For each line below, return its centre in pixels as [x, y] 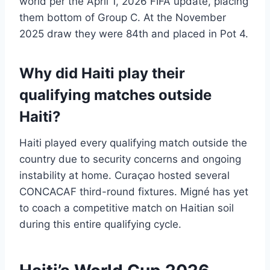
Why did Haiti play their [102, 74]
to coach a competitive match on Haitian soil [127, 208]
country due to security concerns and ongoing [130, 159]
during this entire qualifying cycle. [100, 224]
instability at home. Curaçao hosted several [124, 176]
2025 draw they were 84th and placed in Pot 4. [134, 34]
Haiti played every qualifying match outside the [133, 143]
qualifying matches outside [115, 95]
